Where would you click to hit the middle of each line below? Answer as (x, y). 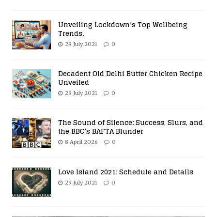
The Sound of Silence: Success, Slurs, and (131, 123)
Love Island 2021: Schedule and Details (126, 171)
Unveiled (74, 82)
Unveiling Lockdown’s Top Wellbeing (123, 25)
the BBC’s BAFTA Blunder (101, 131)
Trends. (71, 33)
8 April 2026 (81, 142)
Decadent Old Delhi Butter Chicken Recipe (130, 74)
